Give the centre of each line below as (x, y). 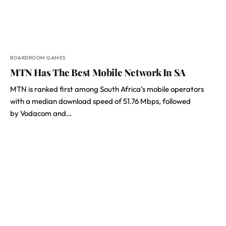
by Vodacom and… (41, 113)
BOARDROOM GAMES (38, 58)
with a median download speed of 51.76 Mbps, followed (100, 101)
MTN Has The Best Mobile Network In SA (98, 72)
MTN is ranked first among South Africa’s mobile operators (107, 89)
